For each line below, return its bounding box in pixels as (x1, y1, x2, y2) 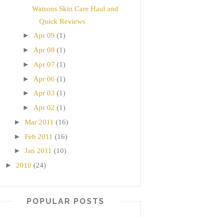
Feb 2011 (25, 132, 53, 140)
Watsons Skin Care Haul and (31, 4, 118, 13)
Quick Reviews (39, 17, 85, 25)
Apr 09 (33, 31, 55, 40)
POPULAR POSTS (26, 197, 105, 206)
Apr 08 (33, 46, 55, 54)
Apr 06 (33, 75, 55, 83)
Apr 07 (33, 60, 55, 68)
